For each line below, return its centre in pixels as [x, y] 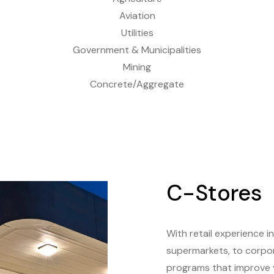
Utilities [137, 33]
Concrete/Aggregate [137, 84]
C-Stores [214, 193]
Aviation [137, 16]
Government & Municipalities [137, 50]
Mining [137, 67]
